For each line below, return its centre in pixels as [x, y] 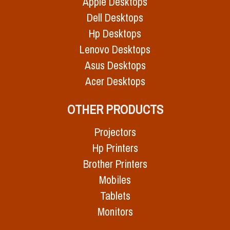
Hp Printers [115, 148]
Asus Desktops [115, 66]
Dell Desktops [115, 18]
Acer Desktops [115, 82]
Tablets [115, 196]
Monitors [115, 212]
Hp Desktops [115, 34]
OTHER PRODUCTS [115, 110]
